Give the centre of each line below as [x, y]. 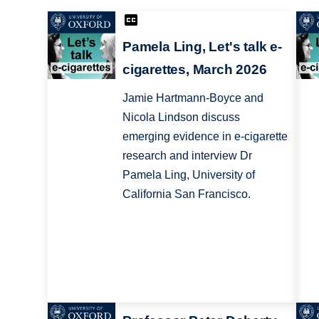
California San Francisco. [186, 194]
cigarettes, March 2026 [194, 70]
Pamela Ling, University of [188, 175]
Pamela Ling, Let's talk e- [202, 47]
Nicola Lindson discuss [181, 117]
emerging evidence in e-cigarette [205, 137]
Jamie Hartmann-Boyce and [193, 98]
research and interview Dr [187, 156]
